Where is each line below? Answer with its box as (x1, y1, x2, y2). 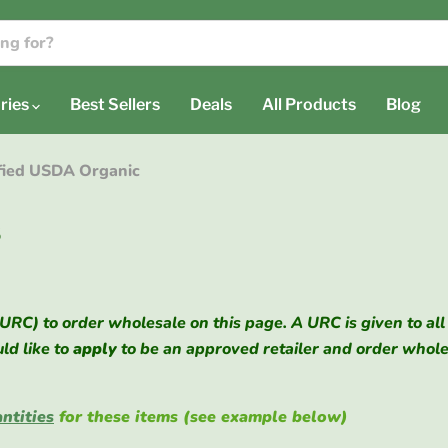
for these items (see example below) (54, 406, 353, 428)
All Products (262, 95, 356, 114)
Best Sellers (70, 95, 160, 114)
